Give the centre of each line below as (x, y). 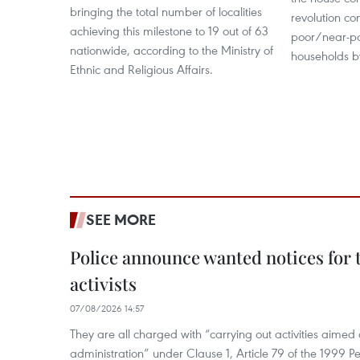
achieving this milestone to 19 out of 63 (169, 31)
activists (103, 284)
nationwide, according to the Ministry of (172, 50)
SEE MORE (121, 219)
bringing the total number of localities (166, 11)
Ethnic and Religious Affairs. (141, 69)
